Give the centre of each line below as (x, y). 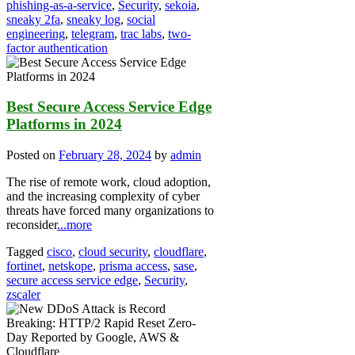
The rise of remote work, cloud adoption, (109, 181)
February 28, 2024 (105, 155)
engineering (36, 33)
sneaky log (94, 19)
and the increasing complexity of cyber (103, 196)
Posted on (32, 155)
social (141, 19)
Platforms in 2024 (64, 124)
